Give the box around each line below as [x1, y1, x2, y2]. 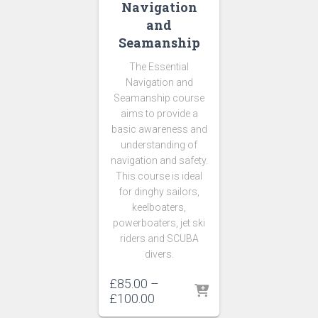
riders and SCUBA [119, 232, 199, 244]
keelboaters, [132, 201, 186, 213]
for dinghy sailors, [119, 185, 199, 197]
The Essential [129, 60, 189, 72]
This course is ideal [116, 170, 202, 182]
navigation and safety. [110, 154, 208, 166]
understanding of [121, 138, 197, 150]
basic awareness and [111, 123, 207, 135]
